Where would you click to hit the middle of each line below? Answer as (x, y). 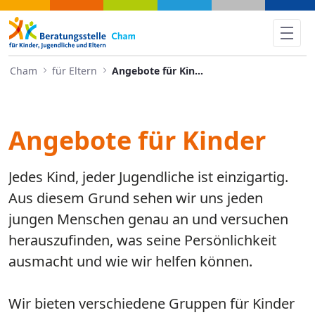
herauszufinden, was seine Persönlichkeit (142, 240)
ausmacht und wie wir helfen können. (130, 261)
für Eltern (75, 70)
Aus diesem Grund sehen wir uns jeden (136, 198)
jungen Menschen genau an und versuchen (148, 219)
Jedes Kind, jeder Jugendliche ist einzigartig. (148, 177)
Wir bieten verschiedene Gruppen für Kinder (152, 303)
